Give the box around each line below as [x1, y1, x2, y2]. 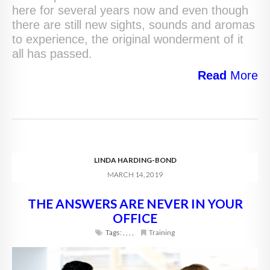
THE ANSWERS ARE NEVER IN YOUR [27, 196, 243, 212]
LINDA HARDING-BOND [93, 155, 177, 165]
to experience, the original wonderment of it [12, 33, 243, 46]
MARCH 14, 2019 [107, 170, 163, 180]
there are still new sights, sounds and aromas [12, 18, 255, 32]
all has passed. [12, 47, 92, 61]
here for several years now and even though [12, 4, 248, 17]
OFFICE [113, 210, 157, 226]
